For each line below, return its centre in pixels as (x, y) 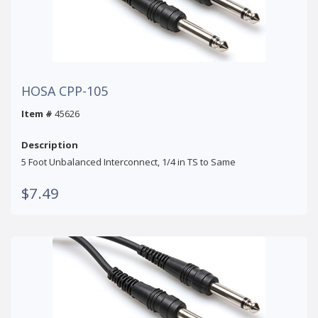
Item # (37, 113)
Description (50, 144)
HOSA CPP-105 (65, 91)
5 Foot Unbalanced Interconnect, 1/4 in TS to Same (128, 161)
